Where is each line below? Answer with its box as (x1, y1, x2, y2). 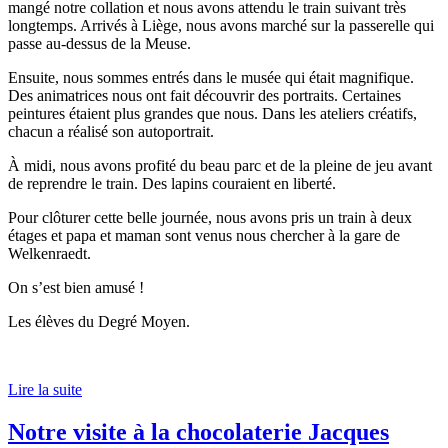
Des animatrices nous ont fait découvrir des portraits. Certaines (8, 87, 401, 105)
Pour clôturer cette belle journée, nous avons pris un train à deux (8, 209, 412, 227)
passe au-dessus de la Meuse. (8, 35, 191, 53)
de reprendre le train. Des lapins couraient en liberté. (8, 175, 336, 193)
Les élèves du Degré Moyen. (8, 313, 190, 331)
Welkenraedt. (8, 245, 91, 263)
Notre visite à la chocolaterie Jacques (8, 419, 389, 446)
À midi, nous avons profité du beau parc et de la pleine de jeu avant (8, 157, 432, 175)
